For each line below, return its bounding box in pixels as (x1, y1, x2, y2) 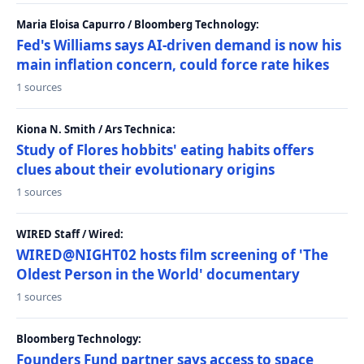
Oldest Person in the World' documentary (16, 265, 300, 284)
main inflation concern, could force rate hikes (16, 55, 329, 74)
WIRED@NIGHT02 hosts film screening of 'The (16, 245, 328, 264)
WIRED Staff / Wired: (16, 227, 123, 241)
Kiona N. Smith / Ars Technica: (16, 122, 175, 136)
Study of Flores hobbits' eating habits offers (16, 141, 314, 159)
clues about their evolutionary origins (16, 160, 275, 179)
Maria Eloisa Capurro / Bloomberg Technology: (16, 17, 259, 32)
